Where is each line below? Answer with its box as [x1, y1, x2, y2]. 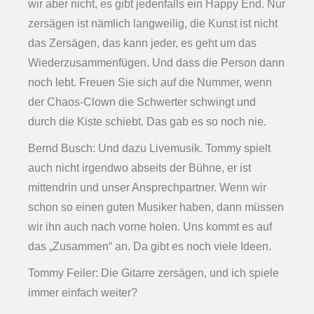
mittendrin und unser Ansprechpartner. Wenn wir [28, 182, 266, 194]
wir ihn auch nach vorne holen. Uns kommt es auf [28, 221, 272, 233]
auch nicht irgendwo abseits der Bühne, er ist [28, 162, 251, 175]
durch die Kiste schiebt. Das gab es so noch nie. [28, 116, 266, 128]
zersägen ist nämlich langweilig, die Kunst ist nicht [28, 18, 278, 30]
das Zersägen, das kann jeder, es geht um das [28, 37, 257, 50]
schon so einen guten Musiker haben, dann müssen [28, 201, 284, 214]
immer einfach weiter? [28, 287, 137, 299]
